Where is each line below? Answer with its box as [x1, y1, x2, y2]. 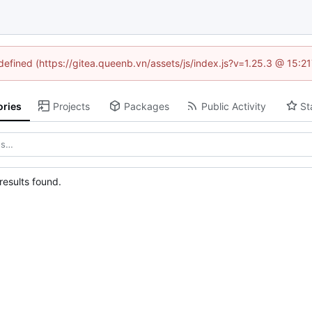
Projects [52, 100, 90, 112]
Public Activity [201, 100, 266, 112]
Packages [123, 100, 169, 112]
